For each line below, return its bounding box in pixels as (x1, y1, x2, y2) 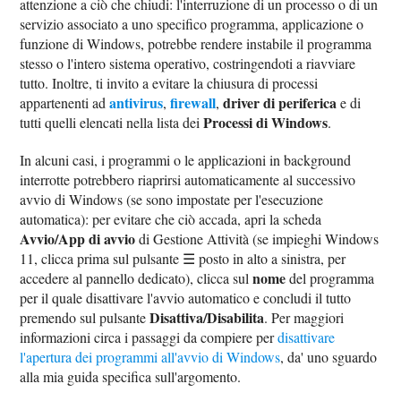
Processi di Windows (203, 111, 328, 132)
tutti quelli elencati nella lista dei (20, 112, 204, 132)
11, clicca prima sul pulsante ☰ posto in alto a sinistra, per (20, 248, 346, 268)
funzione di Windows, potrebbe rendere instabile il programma (20, 33, 372, 53)
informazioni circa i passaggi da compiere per (20, 327, 278, 346)
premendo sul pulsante (20, 307, 150, 327)
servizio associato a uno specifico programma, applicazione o (20, 13, 364, 33)
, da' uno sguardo (280, 346, 378, 366)
